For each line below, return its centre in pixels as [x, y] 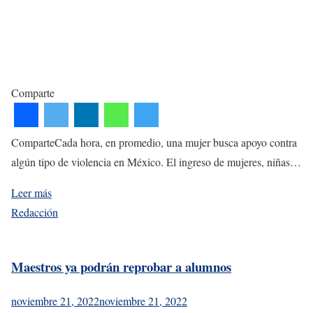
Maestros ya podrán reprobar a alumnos [121, 267]
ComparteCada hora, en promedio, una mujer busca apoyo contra [154, 143]
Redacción [35, 212]
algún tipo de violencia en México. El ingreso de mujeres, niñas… [156, 162]
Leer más [31, 193]
